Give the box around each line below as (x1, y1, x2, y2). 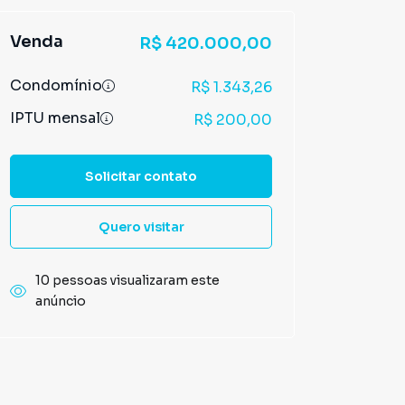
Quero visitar (98, 218, 184, 235)
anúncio (35, 293, 86, 309)
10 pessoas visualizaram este (35, 272, 220, 288)
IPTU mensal (10, 108, 100, 127)
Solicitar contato (85, 167, 197, 184)
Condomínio (10, 76, 102, 95)
